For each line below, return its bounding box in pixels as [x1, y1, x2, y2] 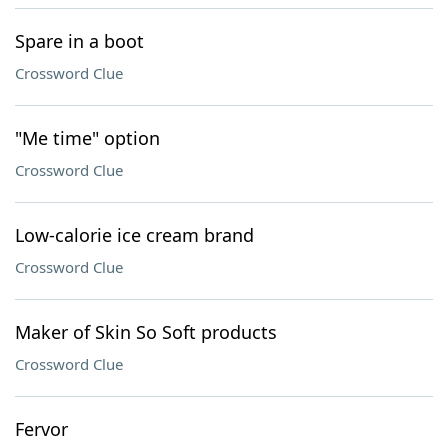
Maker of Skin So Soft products [15, 320, 277, 344]
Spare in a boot [15, 29, 144, 53]
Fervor [15, 417, 68, 441]
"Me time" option [15, 126, 160, 150]
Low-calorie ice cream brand [15, 223, 254, 247]
